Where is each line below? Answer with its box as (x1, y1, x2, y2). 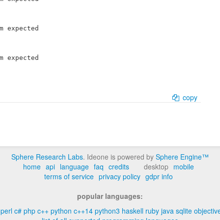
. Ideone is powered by (83, 152, 156, 162)
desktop (144, 162, 170, 171)
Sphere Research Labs (11, 152, 83, 162)
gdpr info (145, 171, 173, 181)
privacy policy (99, 171, 140, 181)
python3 (95, 206, 120, 216)
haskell (122, 206, 143, 216)
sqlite (176, 206, 192, 216)
